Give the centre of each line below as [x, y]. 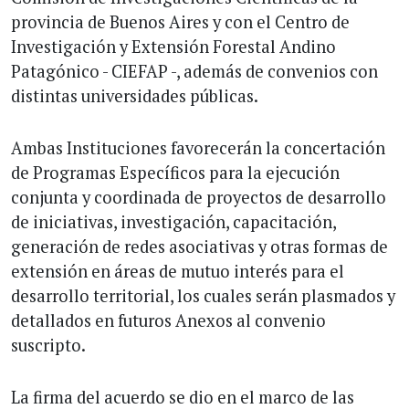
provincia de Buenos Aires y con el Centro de [180, 22]
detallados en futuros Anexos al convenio [168, 320]
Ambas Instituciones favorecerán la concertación [198, 148]
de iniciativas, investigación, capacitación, [173, 222]
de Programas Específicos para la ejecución [175, 173]
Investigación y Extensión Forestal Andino [173, 47]
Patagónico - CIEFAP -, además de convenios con [194, 71]
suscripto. [48, 345]
